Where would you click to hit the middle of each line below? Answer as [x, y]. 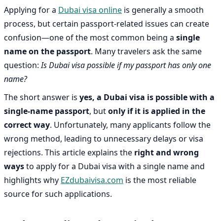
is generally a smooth [163, 10]
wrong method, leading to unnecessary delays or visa [104, 139]
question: [22, 65]
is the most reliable [160, 180]
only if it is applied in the [157, 111]
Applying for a [31, 10]
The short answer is [42, 97]
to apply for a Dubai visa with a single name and [114, 166]
